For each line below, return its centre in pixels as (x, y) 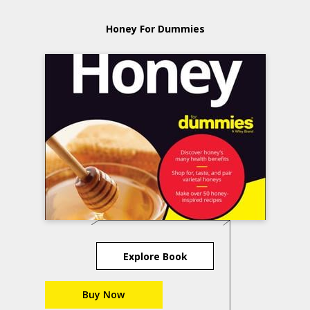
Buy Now (103, 294)
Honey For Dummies (155, 29)
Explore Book (155, 256)
